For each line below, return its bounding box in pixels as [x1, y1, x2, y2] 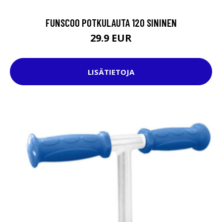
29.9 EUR [90, 31, 132, 45]
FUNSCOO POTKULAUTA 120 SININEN [45, 16, 177, 29]
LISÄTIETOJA [88, 66, 134, 77]
